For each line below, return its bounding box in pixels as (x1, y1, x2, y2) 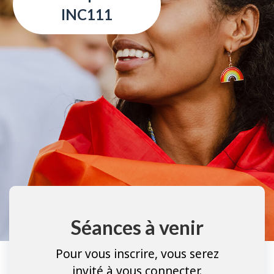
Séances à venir (70, 215, 204, 240)
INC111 (61, 6, 113, 24)
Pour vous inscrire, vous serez (55, 245, 219, 262)
